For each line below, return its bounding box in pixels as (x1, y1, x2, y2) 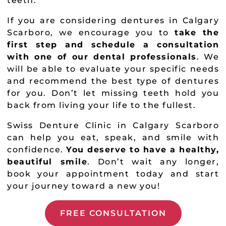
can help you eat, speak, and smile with (7, 132, 219, 142)
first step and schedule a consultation (7, 39, 219, 49)
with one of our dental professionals (7, 51, 197, 62)
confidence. (7, 144, 66, 154)
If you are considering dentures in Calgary (7, 15, 219, 25)
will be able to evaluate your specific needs (7, 64, 219, 74)
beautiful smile (7, 156, 87, 166)
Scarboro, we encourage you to (7, 27, 175, 37)
